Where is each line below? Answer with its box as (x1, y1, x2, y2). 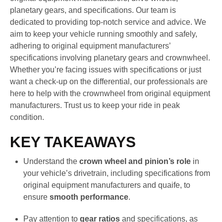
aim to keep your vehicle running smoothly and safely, (10, 30, 197, 39)
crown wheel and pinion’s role (79, 157, 191, 166)
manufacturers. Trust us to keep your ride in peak (10, 101, 180, 110)
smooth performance (50, 193, 129, 202)
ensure (23, 193, 50, 202)
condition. (10, 113, 44, 122)
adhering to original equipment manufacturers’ (10, 42, 170, 51)
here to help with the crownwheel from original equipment (10, 89, 210, 98)
